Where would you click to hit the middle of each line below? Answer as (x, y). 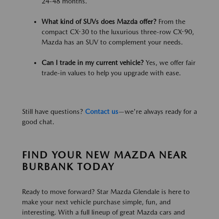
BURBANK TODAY (68, 166)
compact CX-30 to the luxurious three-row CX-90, (118, 32)
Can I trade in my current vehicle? (93, 62)
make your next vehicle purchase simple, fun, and (96, 202)
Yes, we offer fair (170, 62)
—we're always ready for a (158, 111)
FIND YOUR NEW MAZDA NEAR (105, 155)
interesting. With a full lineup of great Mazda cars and (103, 212)
